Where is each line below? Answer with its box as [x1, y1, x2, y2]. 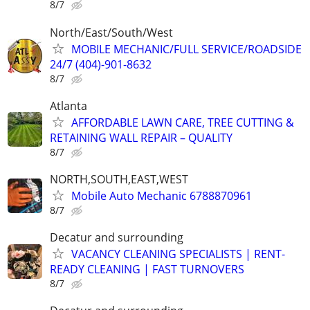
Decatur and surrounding [50, 230, 183, 246]
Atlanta [50, 98, 87, 113]
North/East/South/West [50, 24, 173, 40]
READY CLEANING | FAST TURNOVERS [50, 262, 244, 277]
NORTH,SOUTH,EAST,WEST [50, 172, 188, 187]
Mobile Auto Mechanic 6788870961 [71, 188, 252, 203]
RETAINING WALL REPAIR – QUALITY [50, 129, 232, 145]
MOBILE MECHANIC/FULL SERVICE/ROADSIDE [71, 41, 302, 57]
